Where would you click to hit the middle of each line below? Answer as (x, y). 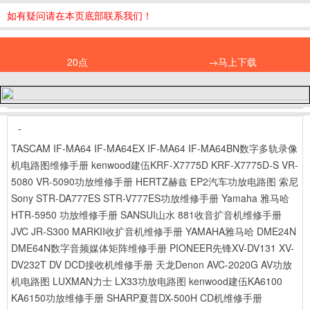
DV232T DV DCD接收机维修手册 (82, 264)
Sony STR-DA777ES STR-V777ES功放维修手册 (115, 198)
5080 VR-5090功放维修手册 (72, 181)
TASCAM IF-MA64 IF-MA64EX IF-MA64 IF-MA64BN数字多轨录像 (154, 148)
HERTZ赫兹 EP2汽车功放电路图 (206, 181)
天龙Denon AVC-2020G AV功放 (224, 264)
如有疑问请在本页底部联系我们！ (80, 15)
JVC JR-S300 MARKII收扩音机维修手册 (97, 231)
